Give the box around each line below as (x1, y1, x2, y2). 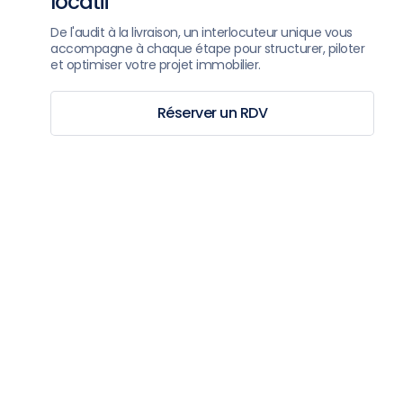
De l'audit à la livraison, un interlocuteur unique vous (50, 23, 353, 41)
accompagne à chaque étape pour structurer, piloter (50, 40, 364, 58)
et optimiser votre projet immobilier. (50, 56, 261, 74)
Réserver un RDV (157, 103, 268, 123)
